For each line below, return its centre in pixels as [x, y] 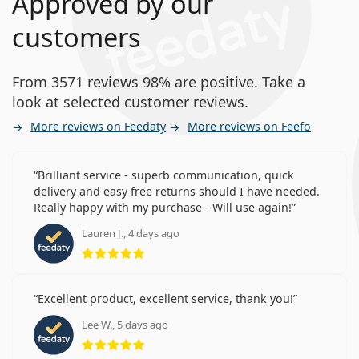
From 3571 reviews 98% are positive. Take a [159, 82]
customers [77, 38]
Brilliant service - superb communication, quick [166, 175]
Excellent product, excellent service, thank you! [165, 299]
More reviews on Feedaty [98, 127]
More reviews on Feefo [249, 127]
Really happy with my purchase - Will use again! [163, 208]
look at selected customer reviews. [130, 102]
